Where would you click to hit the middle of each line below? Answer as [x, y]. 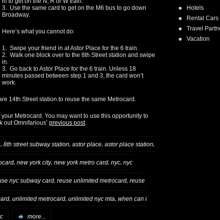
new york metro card [81, 162]
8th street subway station [36, 144]
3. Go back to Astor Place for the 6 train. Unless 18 [69, 69]
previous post [67, 123]
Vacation [198, 39]
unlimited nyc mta [92, 199]
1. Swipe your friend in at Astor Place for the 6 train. [70, 48]
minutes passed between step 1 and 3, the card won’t [73, 76]
